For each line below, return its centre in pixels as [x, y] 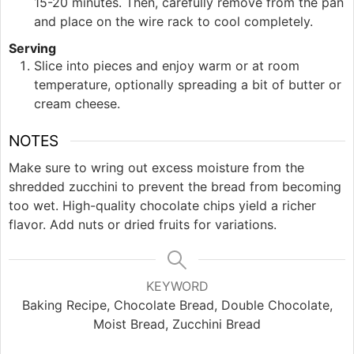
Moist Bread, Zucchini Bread [177, 324]
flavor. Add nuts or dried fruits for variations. [143, 224]
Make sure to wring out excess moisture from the [156, 167]
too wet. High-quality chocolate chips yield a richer [162, 205]
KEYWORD [177, 286]
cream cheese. [77, 104]
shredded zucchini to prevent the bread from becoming [175, 186]
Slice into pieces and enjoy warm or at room [167, 66]
